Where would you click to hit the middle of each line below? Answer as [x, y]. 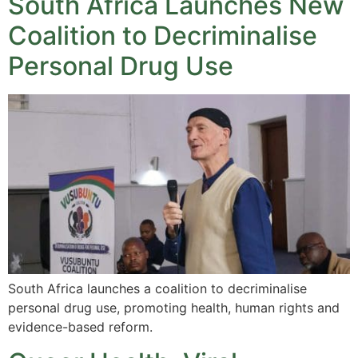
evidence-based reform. [80, 326]
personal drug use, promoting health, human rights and [174, 307]
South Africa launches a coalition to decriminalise [157, 288]
